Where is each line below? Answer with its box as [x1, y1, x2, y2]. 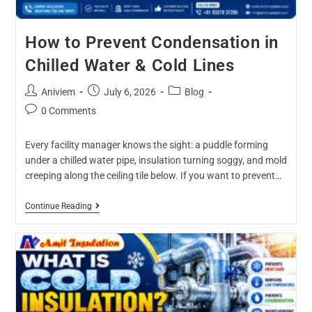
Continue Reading [24, 201, 92, 212]
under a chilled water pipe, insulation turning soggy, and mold [24, 155, 287, 166]
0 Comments [40, 105, 96, 117]
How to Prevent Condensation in [24, 33, 279, 53]
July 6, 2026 [103, 86, 156, 98]
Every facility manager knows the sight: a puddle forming [24, 139, 268, 151]
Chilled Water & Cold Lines [24, 56, 235, 76]
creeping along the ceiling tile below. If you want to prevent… [24, 170, 281, 182]
